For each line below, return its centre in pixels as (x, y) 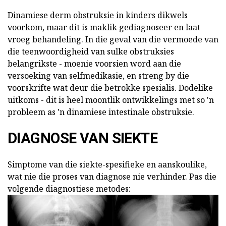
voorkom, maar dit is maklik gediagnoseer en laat (104, 27)
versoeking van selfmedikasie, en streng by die (98, 75)
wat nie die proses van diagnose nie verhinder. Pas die (112, 176)
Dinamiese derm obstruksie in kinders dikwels (98, 15)
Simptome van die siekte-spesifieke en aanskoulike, (107, 164)
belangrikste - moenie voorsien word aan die (94, 63)
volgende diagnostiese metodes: (69, 188)
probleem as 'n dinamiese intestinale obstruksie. (101, 112)
